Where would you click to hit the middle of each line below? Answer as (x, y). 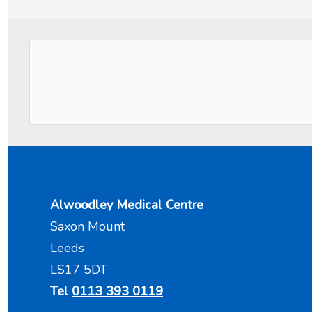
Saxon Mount (91, 227)
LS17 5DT (79, 270)
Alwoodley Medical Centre (127, 205)
